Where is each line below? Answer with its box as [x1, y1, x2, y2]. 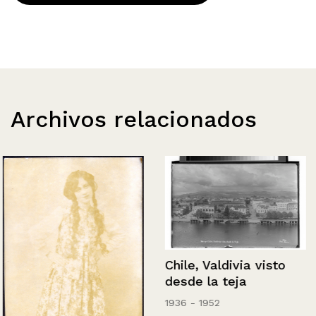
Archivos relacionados [11, 105, 257, 133]
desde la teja [162, 274, 244, 289]
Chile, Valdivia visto [162, 257, 283, 273]
